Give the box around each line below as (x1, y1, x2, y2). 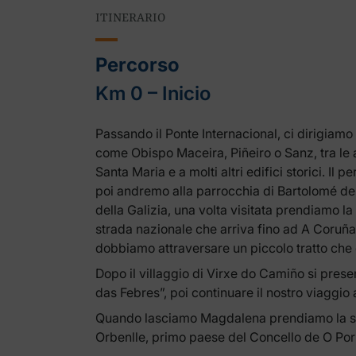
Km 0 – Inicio (95, 82, 211, 106)
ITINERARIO (95, 11, 165, 26)
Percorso (95, 53, 180, 77)
